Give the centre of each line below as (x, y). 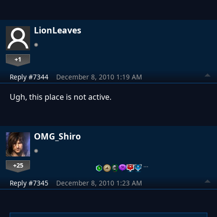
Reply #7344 (29, 77)
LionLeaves (58, 30)
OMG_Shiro (57, 136)
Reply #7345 (29, 183)
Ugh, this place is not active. (61, 97)
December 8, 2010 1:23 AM (99, 183)
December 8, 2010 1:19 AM (99, 77)
